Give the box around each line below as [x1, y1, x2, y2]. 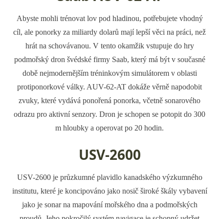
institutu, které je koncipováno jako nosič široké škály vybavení [12, 187, 207, 195]
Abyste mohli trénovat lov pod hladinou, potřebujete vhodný [16, 14, 203, 22]
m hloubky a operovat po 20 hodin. [55, 124, 164, 132]
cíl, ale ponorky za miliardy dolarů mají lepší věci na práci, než [13, 28, 206, 36]
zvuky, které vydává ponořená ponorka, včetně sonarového [19, 96, 200, 105]
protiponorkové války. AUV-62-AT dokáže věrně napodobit [17, 83, 202, 91]
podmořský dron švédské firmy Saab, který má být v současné [14, 55, 205, 64]
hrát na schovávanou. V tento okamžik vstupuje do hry [25, 42, 194, 50]
